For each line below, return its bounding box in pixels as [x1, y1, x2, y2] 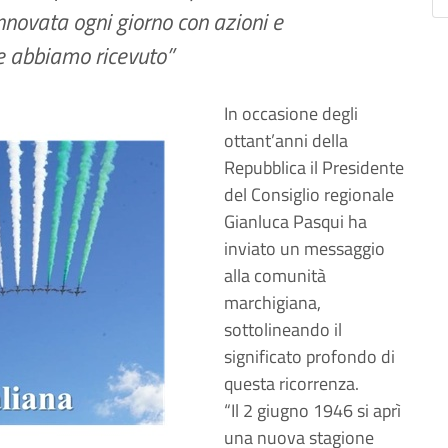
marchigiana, [224, 289, 321, 316]
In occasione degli [224, 100, 358, 127]
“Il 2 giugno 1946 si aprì [224, 397, 401, 424]
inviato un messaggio [224, 235, 385, 262]
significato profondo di [224, 343, 395, 370]
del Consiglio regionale [224, 181, 394, 208]
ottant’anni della [224, 127, 348, 154]
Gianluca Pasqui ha [224, 208, 367, 235]
